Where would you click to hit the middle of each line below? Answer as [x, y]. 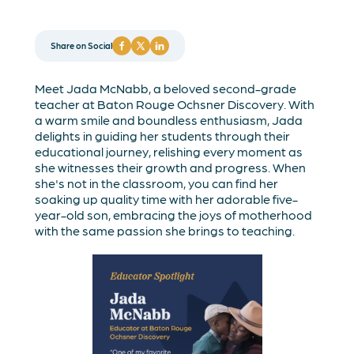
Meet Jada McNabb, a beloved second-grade [166, 88]
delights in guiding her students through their [163, 135]
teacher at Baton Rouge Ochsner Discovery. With [175, 104]
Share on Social [82, 45]
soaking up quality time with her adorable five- [167, 198]
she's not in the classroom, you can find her [157, 183]
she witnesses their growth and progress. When [171, 167]
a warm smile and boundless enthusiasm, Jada [169, 119]
